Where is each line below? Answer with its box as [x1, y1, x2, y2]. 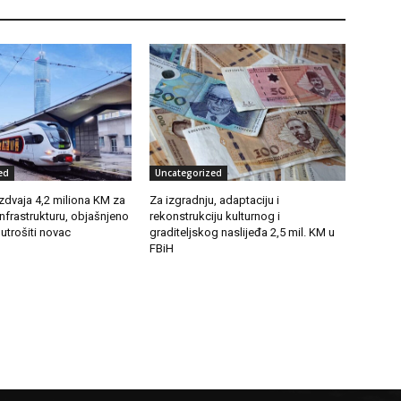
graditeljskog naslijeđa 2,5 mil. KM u [149, 226, 336, 240]
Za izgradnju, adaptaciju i [149, 193, 280, 208]
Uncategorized [155, 166, 223, 180]
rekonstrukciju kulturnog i [149, 209, 281, 224]
